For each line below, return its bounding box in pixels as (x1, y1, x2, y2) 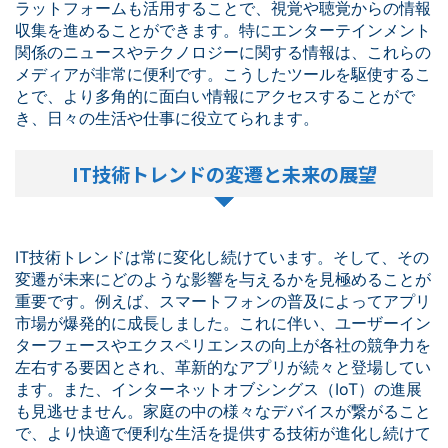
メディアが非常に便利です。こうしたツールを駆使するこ (15, 64, 431, 84)
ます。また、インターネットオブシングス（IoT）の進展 (15, 379, 422, 399)
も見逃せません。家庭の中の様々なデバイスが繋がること (15, 401, 431, 421)
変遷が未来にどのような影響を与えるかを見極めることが (15, 269, 431, 289)
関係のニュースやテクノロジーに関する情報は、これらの (15, 42, 431, 62)
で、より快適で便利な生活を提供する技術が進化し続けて (15, 423, 431, 443)
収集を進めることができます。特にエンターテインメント (15, 20, 431, 40)
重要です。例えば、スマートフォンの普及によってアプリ (15, 291, 431, 311)
